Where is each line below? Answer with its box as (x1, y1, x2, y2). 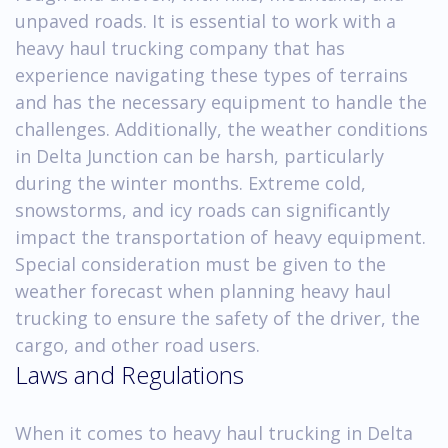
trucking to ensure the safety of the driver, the (15, 305, 420, 330)
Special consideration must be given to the (15, 251, 386, 276)
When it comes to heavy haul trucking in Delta (15, 420, 413, 445)
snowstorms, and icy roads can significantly (15, 197, 390, 222)
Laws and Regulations (15, 357, 244, 391)
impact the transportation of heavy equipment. (15, 224, 426, 249)
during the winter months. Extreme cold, (15, 170, 366, 195)
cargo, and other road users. (15, 332, 260, 357)
